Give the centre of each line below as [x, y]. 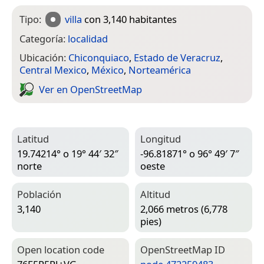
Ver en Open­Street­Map [90, 90]
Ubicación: [44, 58]
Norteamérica [160, 70]
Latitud [33, 139]
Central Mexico [53, 70]
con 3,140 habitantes [130, 19]
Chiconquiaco [99, 58]
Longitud [161, 139]
